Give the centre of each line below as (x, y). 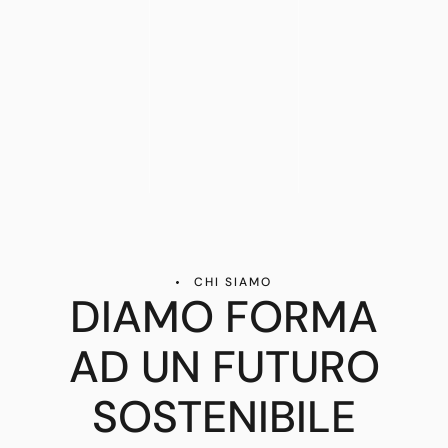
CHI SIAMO (233, 282)
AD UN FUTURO (224, 367)
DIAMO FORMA (224, 317)
